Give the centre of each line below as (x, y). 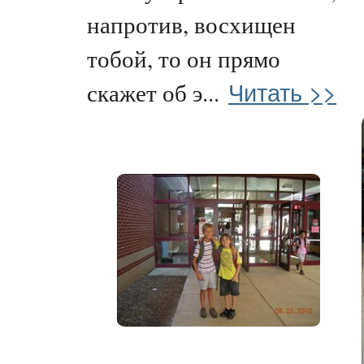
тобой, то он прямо (184, 58)
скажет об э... (153, 92)
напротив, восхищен (191, 24)
